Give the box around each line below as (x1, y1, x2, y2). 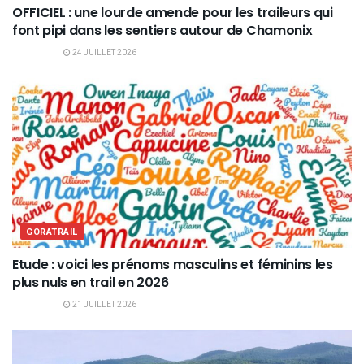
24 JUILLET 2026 (71, 46, 136, 58)
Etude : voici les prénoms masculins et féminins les (12, 254, 333, 274)
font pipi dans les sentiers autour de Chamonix (12, 20, 313, 40)
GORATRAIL (26, 224, 79, 239)
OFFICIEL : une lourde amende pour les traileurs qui (12, 2, 333, 22)
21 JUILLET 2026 (71, 298, 136, 310)
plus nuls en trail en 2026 (12, 272, 169, 292)
